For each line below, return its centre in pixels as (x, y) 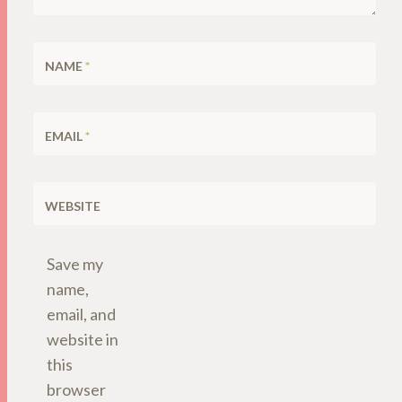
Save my (75, 263)
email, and (81, 314)
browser (76, 389)
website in (83, 339)
